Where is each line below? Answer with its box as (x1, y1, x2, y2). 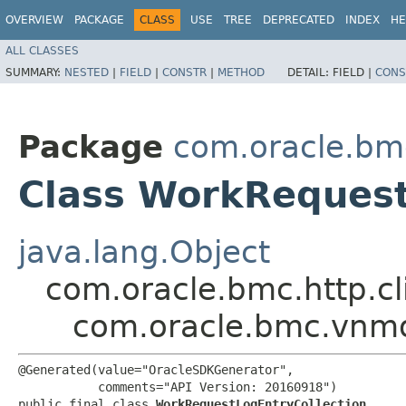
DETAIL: (287, 65, 333, 79)
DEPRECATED (263, 14, 334, 26)
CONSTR (162, 65, 207, 79)
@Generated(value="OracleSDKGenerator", (18, 362, 294, 377)
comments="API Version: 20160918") (18, 379, 337, 394)
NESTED (64, 65, 109, 79)
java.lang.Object (18, 233, 270, 270)
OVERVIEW (5, 14, 63, 26)
